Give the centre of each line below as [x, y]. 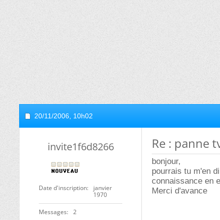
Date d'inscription [63, 188]
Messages [53, 212]
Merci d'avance [179, 191]
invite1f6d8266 [81, 147]
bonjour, [166, 161]
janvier [103, 188]
